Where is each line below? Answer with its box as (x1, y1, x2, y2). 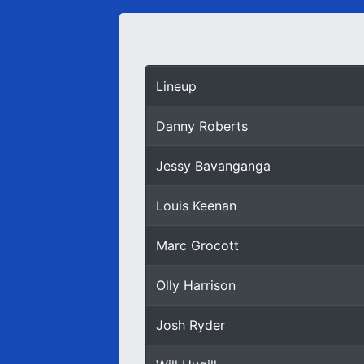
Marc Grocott (156, 237, 239, 253)
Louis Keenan (156, 197, 236, 214)
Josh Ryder (156, 317, 225, 333)
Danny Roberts (156, 118, 248, 134)
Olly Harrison (156, 277, 236, 293)
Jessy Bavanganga (156, 158, 271, 174)
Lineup (156, 78, 197, 94)
